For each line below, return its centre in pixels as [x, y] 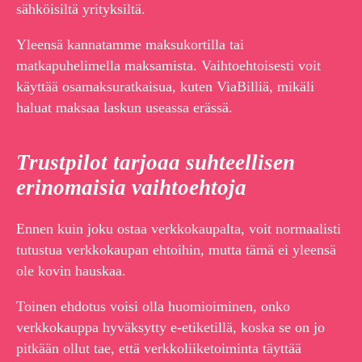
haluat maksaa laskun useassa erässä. [124, 107]
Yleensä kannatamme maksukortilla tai [130, 44]
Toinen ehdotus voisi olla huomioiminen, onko [153, 307]
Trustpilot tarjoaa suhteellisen [156, 162]
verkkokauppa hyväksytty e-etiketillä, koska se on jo [170, 328]
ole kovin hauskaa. [71, 271]
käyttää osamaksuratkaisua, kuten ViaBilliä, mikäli [165, 86]
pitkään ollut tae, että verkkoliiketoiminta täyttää [159, 349]
